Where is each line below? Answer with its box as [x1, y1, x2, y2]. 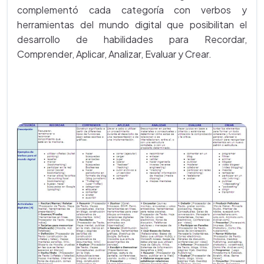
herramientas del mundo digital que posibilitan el [17, 18, 247, 31]
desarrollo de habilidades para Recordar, [17, 32, 247, 45]
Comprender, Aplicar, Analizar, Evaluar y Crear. [17, 47, 212, 60]
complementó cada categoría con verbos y [17, 3, 247, 16]
